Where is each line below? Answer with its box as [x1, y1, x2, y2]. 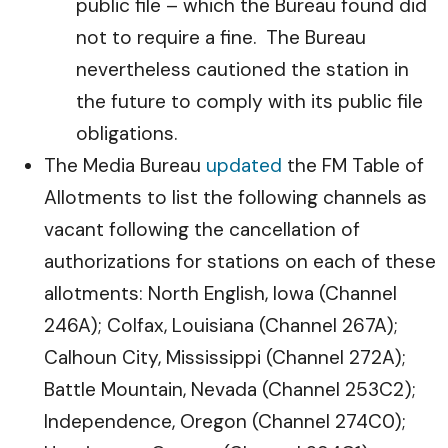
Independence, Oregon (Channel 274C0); [44, 409, 406, 434]
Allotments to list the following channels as [44, 185, 427, 210]
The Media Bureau [44, 153, 206, 178]
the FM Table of [282, 153, 424, 178]
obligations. [76, 121, 177, 146]
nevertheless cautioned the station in [76, 57, 409, 82]
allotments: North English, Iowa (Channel [44, 281, 397, 306]
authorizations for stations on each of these [44, 249, 436, 274]
